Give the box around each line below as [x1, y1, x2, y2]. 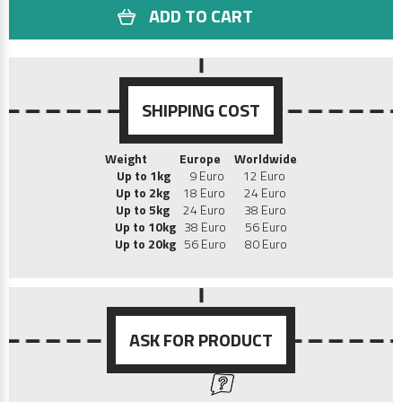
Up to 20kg [115, 234, 176, 254]
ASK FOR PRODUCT [129, 326, 273, 354]
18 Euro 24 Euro [170, 183, 286, 203]
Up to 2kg [116, 183, 170, 203]
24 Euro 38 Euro [170, 200, 286, 220]
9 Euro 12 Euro [170, 166, 285, 186]
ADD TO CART [149, 2, 253, 31]
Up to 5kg [116, 200, 170, 220]
